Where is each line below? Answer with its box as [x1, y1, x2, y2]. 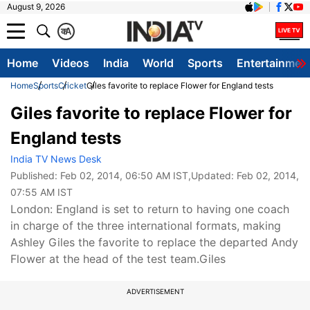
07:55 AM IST [10, 186, 73, 198]
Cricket [58, 80, 86, 91]
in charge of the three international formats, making [10, 219, 281, 232]
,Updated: [188, 170, 237, 181]
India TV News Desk [10, 153, 102, 165]
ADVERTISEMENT [126, 287, 184, 295]
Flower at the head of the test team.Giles [10, 252, 226, 266]
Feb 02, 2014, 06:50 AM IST [60, 170, 188, 181]
